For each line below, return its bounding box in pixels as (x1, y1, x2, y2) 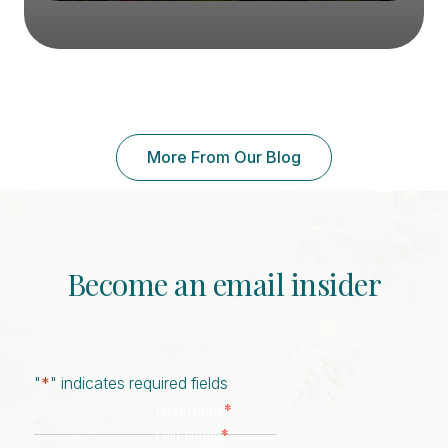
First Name (155, 400, 224, 420)
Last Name (155, 425, 221, 445)
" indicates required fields (49, 372, 228, 393)
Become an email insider (66, 263, 382, 304)
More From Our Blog (147, 146, 301, 167)
